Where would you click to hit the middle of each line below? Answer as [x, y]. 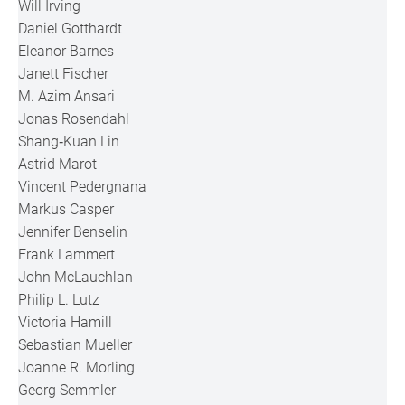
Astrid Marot [58, 164]
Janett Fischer [64, 74]
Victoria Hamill [66, 322]
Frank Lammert [67, 254]
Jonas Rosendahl [74, 119]
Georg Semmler [67, 390]
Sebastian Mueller [75, 345]
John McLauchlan [76, 277]
